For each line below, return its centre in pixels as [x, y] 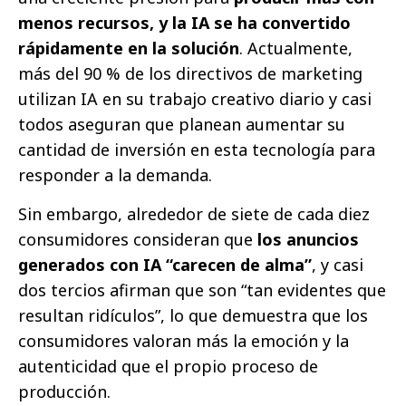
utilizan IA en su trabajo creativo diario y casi [195, 98]
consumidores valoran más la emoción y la [184, 340]
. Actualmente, [296, 48]
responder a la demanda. [115, 174]
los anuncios [306, 239]
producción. [64, 391]
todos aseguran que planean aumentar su [182, 124]
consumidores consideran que [135, 239]
